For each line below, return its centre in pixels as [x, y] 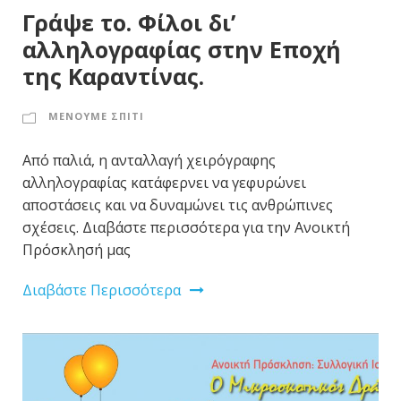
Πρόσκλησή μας [77, 249]
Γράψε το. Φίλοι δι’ [129, 22]
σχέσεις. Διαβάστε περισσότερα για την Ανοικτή [186, 227]
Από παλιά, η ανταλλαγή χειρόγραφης [149, 160]
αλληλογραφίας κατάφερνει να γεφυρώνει [164, 182]
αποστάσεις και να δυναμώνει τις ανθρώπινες [178, 205]
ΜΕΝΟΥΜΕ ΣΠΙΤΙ [96, 115]
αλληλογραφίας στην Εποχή [182, 49]
